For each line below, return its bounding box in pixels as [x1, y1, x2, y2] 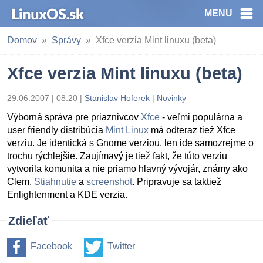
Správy [52, 35, 81, 45]
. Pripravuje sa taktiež [132, 177, 221, 187]
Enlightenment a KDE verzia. [7, 190, 127, 200]
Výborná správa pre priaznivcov [7, 112, 141, 122]
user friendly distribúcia [7, 125, 106, 135]
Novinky [157, 93, 186, 103]
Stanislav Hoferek [85, 93, 150, 103]
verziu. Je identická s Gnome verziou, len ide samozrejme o [7, 138, 254, 148]
